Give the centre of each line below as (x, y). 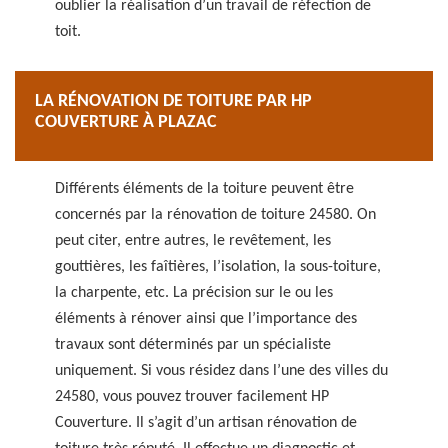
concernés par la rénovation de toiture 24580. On (215, 215)
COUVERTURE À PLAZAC (126, 122)
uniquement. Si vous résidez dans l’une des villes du (221, 371)
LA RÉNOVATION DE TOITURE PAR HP (173, 101)
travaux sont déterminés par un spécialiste (193, 345)
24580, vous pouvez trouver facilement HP (192, 397)
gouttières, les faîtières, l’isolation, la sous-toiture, (218, 267)
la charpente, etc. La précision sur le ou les (194, 293)
